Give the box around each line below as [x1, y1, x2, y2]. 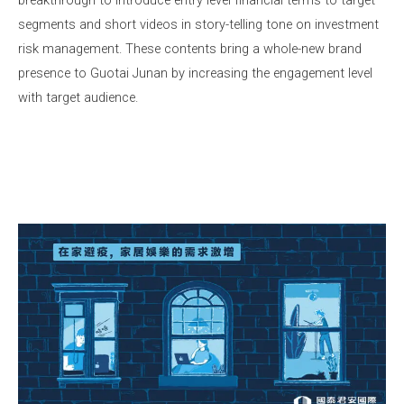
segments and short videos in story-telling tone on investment [18, 15, 379, 32]
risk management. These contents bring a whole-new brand [18, 40, 362, 57]
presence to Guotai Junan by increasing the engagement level [18, 64, 372, 81]
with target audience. [18, 88, 138, 106]
